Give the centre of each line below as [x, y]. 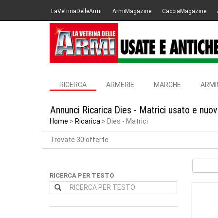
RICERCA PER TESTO [82, 175]
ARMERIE [120, 85]
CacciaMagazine [184, 11]
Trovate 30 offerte [79, 140]
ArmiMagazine [132, 11]
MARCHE [167, 85]
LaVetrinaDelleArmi [76, 11]
